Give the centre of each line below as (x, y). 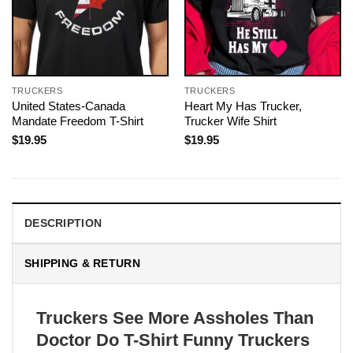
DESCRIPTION (63, 223)
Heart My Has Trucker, (243, 106)
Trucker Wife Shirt (230, 121)
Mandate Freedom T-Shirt (77, 121)
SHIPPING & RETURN (82, 263)
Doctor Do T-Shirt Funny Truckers (173, 340)
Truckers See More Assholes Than (175, 318)
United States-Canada (68, 106)
